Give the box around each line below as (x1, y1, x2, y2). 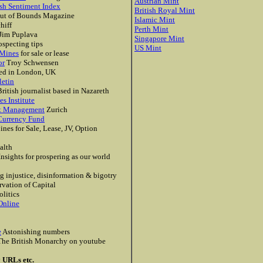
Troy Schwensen (5, 58, 59, 67)
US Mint (134, 43, 161, 52)
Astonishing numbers (1, 227, 70, 236)
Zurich (45, 105, 68, 114)
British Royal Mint (134, 6, 195, 15)
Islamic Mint (134, 15, 175, 24)
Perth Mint (134, 25, 168, 33)
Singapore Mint (134, 34, 184, 43)
